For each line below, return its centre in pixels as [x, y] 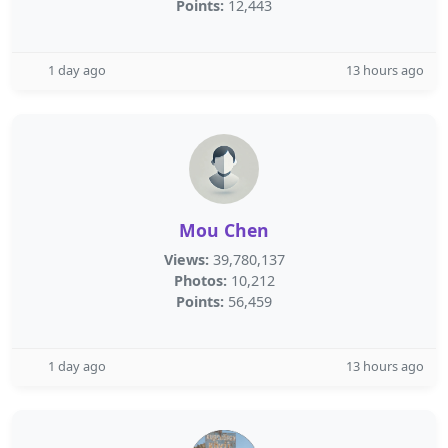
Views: [186, 259]
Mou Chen [224, 230]
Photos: [200, 280]
